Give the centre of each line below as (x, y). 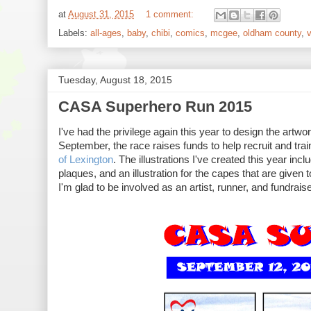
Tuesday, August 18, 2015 (115, 80)
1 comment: (171, 15)
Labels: (74, 33)
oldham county (272, 33)
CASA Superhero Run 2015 (155, 107)
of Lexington (86, 160)
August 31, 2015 (101, 15)
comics (190, 33)
